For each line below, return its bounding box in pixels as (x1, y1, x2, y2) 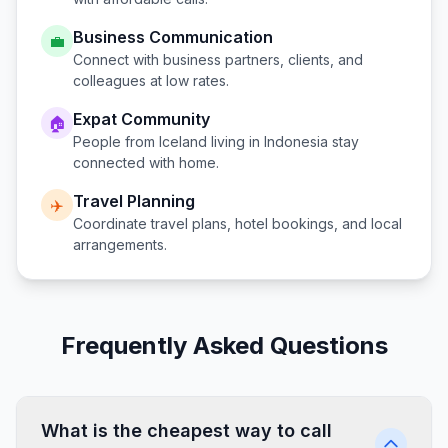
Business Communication (73, 27, 273, 47)
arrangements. (73, 236, 167, 253)
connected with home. (73, 154, 219, 171)
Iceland (159, 133, 207, 150)
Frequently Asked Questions (60, 331, 388, 360)
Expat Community (73, 109, 210, 129)
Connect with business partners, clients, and (73, 51, 363, 68)
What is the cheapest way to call (41, 420, 332, 441)
